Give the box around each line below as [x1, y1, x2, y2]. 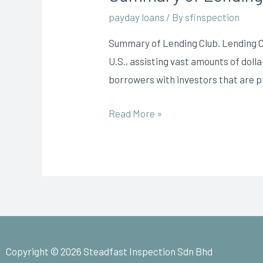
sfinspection [185, 11, 240, 23]
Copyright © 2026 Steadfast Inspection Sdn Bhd [6, 245, 213, 258]
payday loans [109, 11, 165, 23]
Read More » [109, 107, 163, 119]
